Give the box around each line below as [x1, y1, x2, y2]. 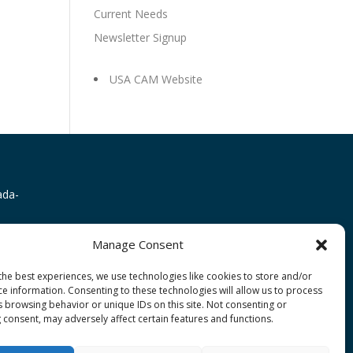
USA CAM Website [110, 72, 203, 87]
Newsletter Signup [94, 30, 188, 46]
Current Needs [94, 6, 169, 22]
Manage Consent [91, 236, 184, 252]
